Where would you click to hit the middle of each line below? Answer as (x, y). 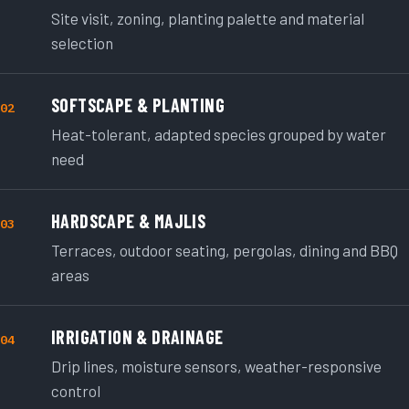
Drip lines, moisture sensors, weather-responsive (216, 367)
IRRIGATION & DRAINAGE (137, 337)
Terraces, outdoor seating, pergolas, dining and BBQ (225, 251)
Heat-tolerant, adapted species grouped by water (219, 135)
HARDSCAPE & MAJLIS (129, 221)
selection (82, 43)
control (76, 391)
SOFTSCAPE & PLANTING (138, 105)
